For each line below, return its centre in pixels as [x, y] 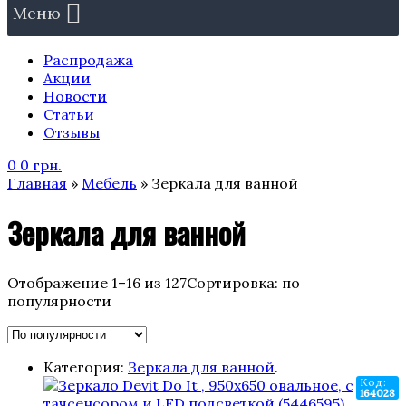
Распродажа [88, 59]
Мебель [109, 183]
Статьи [69, 114]
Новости [75, 96]
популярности [59, 300]
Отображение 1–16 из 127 [97, 282]
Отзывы [72, 132]
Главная [37, 183]
